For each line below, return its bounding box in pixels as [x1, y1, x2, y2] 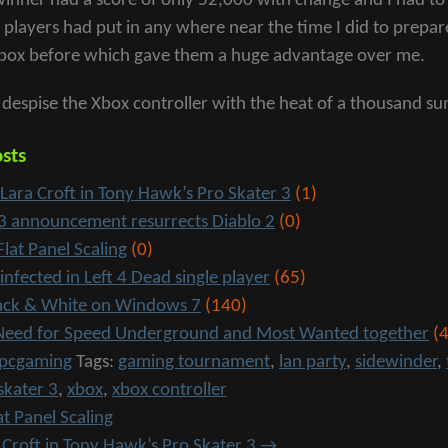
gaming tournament [118, 352, 270, 372]
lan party [279, 352, 346, 372]
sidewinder [355, 352, 437, 372]
